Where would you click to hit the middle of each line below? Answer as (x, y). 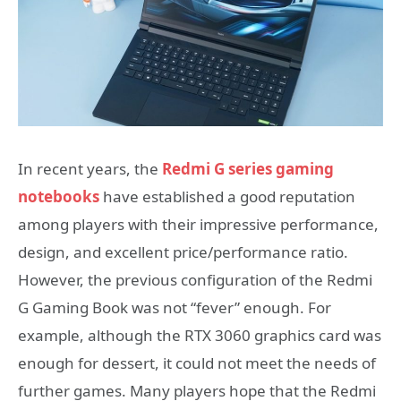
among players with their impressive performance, (198, 225)
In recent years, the (90, 169)
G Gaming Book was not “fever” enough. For (175, 308)
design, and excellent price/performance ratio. (183, 252)
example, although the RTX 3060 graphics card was (200, 336)
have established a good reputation (227, 197)
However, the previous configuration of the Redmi (195, 280)
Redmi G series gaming (248, 169)
